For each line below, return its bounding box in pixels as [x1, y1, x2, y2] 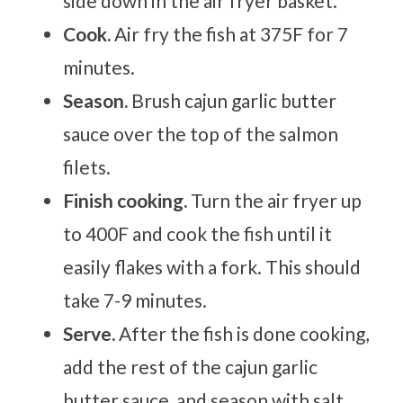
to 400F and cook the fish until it [63, 221, 333, 245]
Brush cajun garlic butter [131, 88, 337, 112]
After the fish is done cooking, [119, 321, 370, 345]
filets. [63, 155, 112, 178]
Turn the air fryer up [191, 188, 363, 211]
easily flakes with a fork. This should [63, 255, 362, 278]
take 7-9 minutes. [63, 288, 208, 311]
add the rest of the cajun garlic [63, 354, 318, 378]
